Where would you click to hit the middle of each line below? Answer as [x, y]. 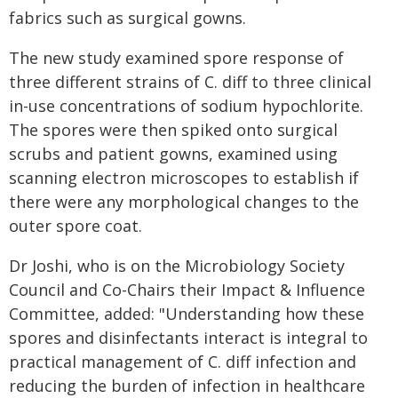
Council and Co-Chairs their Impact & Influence [187, 290]
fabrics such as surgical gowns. [127, 18]
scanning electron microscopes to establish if [184, 178]
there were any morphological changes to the [184, 202]
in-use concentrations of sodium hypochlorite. [186, 106]
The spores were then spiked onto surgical [173, 130]
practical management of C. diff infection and [183, 362]
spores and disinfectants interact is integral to [188, 338]
